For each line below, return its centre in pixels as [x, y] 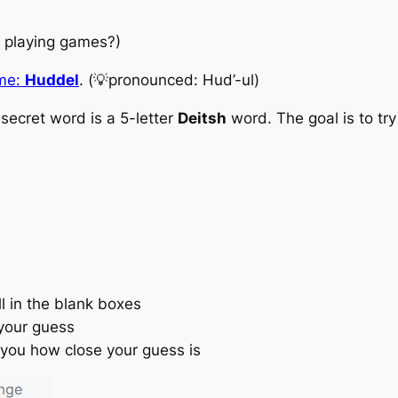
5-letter [149, 119]
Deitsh [202, 119]
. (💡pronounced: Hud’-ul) [169, 80]
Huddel [52, 80]
